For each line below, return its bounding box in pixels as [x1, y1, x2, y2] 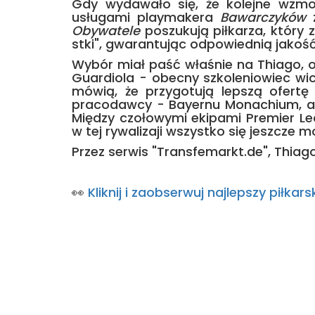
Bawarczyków [220, 8, 306, 26]
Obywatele [72, 22, 140, 39]
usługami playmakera [72, 8, 220, 26]
